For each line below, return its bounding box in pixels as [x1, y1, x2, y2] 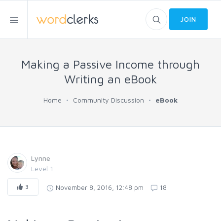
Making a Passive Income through [21, 57, 200, 71]
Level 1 [31, 164, 53, 173]
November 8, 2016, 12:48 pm [55, 183, 144, 191]
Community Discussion [73, 96, 144, 104]
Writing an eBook [64, 72, 157, 86]
